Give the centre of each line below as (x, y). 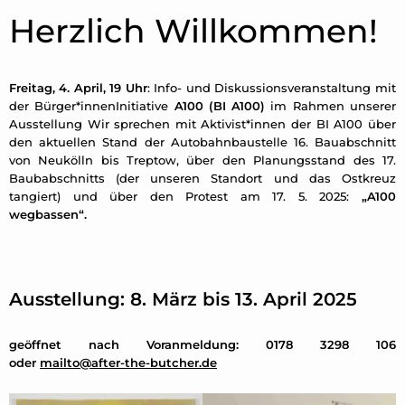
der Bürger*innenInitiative (92, 106)
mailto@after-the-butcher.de (128, 363)
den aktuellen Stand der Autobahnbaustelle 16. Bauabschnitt (202, 142)
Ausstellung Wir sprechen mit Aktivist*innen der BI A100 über (202, 124)
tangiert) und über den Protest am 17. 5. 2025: (185, 196)
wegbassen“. (48, 214)
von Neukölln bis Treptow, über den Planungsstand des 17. (202, 160)
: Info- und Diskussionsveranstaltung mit (272, 88)
